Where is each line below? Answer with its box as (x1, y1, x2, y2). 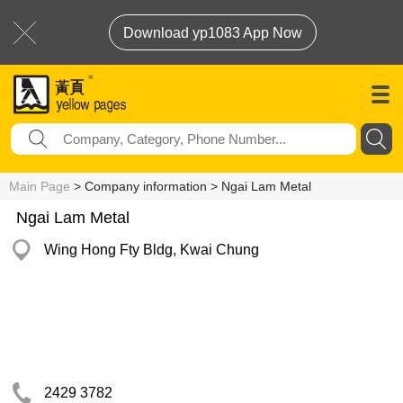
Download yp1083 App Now (123, 25, 302, 40)
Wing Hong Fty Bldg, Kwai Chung (44, 242, 259, 257)
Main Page (9, 179, 70, 193)
